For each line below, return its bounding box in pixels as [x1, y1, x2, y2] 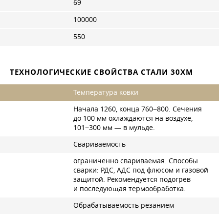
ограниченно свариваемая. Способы [73, 156, 198, 165]
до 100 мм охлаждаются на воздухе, [73, 113, 193, 123]
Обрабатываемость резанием [73, 200, 174, 210]
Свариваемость [73, 139, 126, 149]
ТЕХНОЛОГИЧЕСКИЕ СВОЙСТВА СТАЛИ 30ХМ [10, 66, 193, 77]
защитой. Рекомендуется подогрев [73, 175, 191, 184]
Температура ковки [73, 88, 138, 97]
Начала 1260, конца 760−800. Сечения [73, 104, 202, 113]
